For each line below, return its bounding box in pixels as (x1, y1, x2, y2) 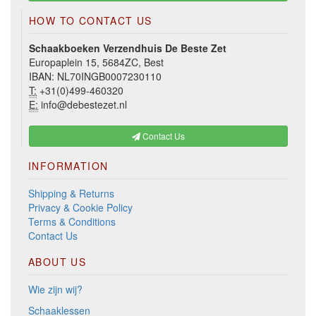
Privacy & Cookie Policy (28, 200, 133, 215)
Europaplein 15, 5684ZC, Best (29, 55, 164, 70)
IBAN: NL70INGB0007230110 (29, 69, 162, 84)
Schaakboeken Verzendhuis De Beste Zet (29, 41, 226, 56)
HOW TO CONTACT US (29, 13, 152, 28)
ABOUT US (28, 255, 87, 269)
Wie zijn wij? (28, 282, 83, 297)
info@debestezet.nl (38, 97, 127, 112)
